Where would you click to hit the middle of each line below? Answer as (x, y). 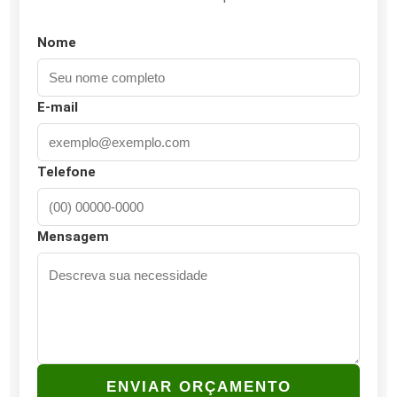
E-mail (57, 107)
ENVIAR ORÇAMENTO (198, 386)
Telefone (66, 171)
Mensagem (73, 236)
